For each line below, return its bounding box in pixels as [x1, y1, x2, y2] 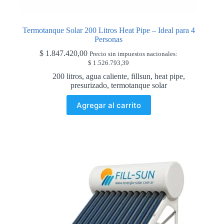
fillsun [130, 72, 150, 81]
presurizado [70, 81, 107, 90]
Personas [94, 35, 123, 44]
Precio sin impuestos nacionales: [89, 50, 178, 58]
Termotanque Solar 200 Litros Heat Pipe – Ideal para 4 [22, 26, 195, 35]
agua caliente [85, 72, 127, 81]
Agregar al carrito [76, 100, 141, 110]
